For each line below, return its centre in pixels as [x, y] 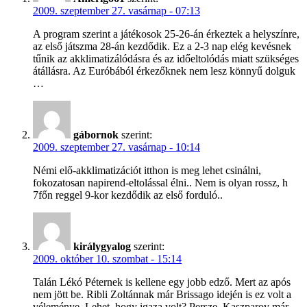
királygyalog [102, 246]
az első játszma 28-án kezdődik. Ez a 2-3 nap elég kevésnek [162, 46]
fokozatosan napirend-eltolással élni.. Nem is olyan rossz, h [160, 182]
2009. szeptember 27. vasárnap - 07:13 [116, 10]
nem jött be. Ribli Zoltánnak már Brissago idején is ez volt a [162, 294]
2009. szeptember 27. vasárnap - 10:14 [116, 147]
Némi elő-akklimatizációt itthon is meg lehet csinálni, [147, 170]
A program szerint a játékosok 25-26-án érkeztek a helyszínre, [166, 34]
